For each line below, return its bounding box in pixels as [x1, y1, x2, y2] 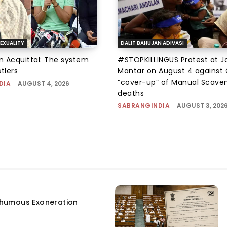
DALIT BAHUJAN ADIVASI [121, 39, 184, 47]
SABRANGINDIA [118, 101, 170, 110]
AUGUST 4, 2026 [18, 79, 69, 88]
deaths [118, 88, 144, 98]
